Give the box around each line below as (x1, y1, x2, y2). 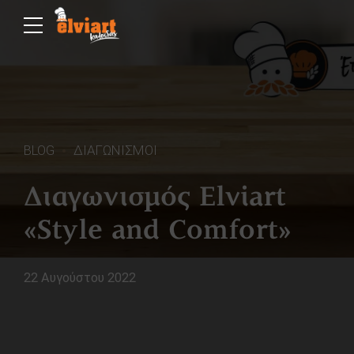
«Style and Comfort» (24, 217, 291, 246)
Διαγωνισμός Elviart (24, 184, 286, 213)
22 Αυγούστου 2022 (24, 269, 136, 285)
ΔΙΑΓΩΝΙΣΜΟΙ (73, 142, 157, 158)
